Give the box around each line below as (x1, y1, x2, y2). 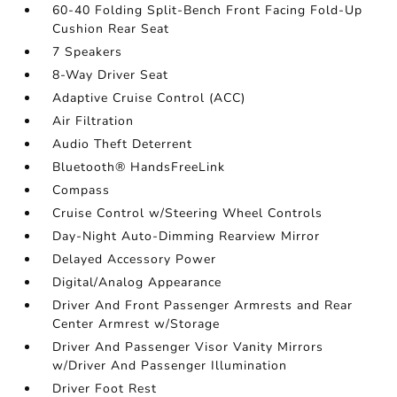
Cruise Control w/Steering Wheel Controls (52, 205, 323, 222)
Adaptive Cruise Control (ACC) (52, 90, 246, 106)
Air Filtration (52, 113, 135, 129)
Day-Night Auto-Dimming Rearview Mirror (52, 228, 321, 245)
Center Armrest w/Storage (52, 315, 221, 332)
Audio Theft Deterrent (52, 136, 193, 152)
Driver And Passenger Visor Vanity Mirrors (52, 339, 324, 355)
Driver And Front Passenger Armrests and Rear (52, 297, 354, 314)
